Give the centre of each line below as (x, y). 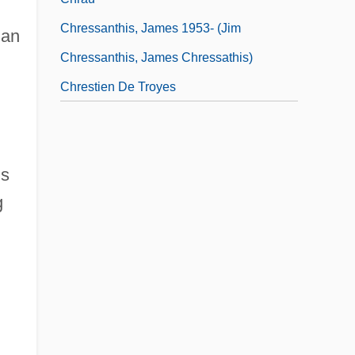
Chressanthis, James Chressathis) (157, 57)
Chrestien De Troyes (118, 86)
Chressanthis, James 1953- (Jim (151, 28)
